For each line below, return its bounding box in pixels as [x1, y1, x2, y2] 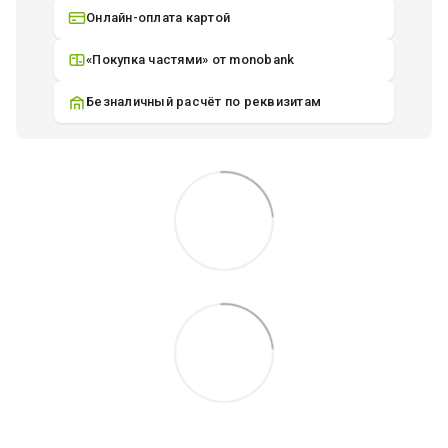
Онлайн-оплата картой [86, 10, 230, 26]
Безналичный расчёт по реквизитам [86, 94, 321, 110]
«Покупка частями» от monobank [86, 52, 295, 68]
